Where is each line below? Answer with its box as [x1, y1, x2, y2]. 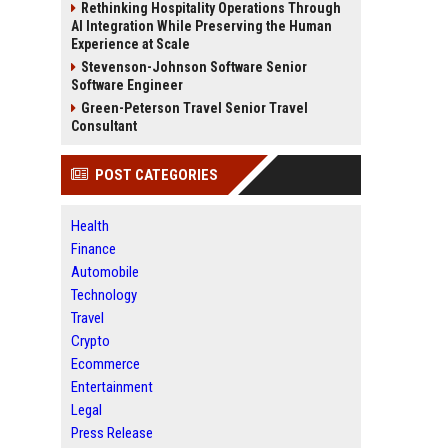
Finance [71, 240, 116, 258]
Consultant [71, 118, 137, 134]
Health [71, 217, 109, 235]
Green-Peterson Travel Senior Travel [81, 100, 308, 116]
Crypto [71, 332, 110, 350]
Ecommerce [71, 355, 140, 373]
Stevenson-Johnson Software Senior [81, 59, 307, 75]
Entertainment [71, 378, 153, 396]
